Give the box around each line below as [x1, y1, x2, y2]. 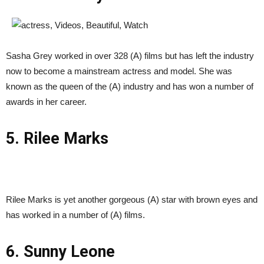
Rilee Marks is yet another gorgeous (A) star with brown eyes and [6, 194, 258, 205]
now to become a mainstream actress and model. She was [6, 66, 232, 77]
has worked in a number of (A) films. [6, 210, 145, 220]
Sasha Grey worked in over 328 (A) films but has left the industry [6, 51, 254, 61]
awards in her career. [6, 97, 87, 107]
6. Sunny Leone [6, 242, 115, 262]
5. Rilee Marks [6, 129, 108, 148]
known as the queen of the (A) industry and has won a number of [6, 81, 253, 92]
